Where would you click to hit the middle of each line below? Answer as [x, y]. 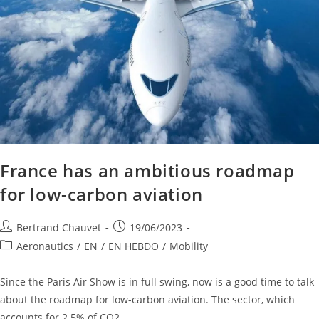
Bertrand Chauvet [59, 227]
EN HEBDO [134, 246]
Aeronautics [45, 246]
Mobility [189, 246]
